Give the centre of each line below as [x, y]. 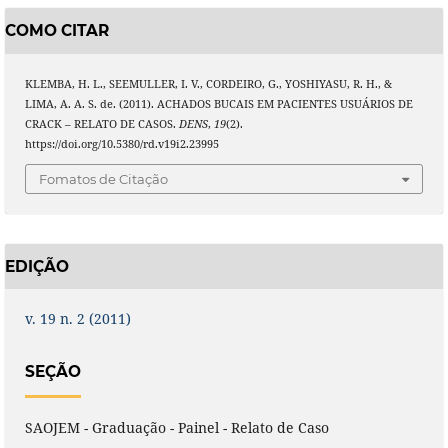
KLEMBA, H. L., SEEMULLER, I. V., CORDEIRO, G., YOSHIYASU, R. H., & [208, 83]
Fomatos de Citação [103, 179]
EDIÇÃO [36, 266]
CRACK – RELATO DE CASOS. [101, 123]
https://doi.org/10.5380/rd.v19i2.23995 [121, 143]
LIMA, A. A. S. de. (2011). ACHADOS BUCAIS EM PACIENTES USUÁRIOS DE [218, 103]
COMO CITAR [56, 30]
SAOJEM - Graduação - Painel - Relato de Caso [176, 427]
